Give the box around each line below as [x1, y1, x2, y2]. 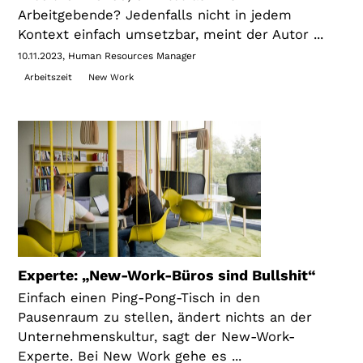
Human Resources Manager [68, 49, 197, 62]
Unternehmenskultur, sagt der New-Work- [18, 328, 296, 344]
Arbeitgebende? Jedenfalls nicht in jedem [18, 6, 293, 23]
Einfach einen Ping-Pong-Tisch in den [18, 289, 261, 305]
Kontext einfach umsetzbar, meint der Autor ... [18, 26, 324, 42]
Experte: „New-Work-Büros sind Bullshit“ [18, 266, 317, 284]
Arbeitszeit [23, 71, 72, 83]
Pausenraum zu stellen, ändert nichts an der [18, 309, 313, 325]
